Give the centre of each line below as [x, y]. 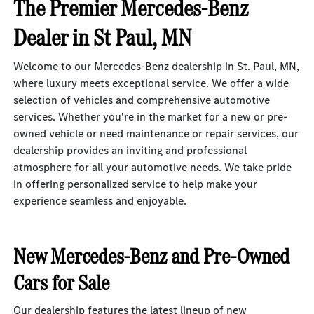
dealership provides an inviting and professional [130, 150]
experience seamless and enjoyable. [100, 201]
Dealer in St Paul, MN [103, 37]
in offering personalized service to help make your [136, 184]
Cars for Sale [62, 283]
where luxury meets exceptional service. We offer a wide [151, 83]
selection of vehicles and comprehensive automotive [142, 100]
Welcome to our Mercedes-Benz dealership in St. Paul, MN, [157, 66]
